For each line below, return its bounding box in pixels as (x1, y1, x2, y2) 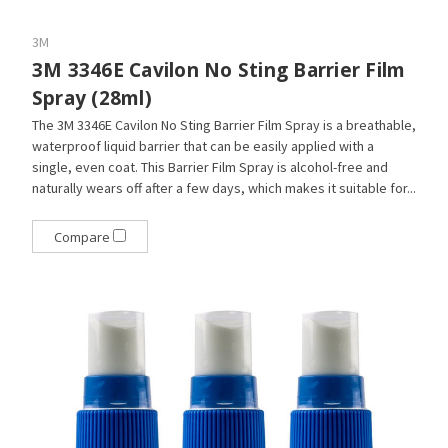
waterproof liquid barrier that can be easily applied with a (31, 136, 374, 155)
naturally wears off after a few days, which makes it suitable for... (31, 178, 416, 197)
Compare (53, 227, 113, 246)
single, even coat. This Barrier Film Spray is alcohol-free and (31, 157, 388, 176)
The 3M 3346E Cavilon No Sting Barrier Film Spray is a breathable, (31, 115, 416, 134)
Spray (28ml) (31, 84, 152, 111)
